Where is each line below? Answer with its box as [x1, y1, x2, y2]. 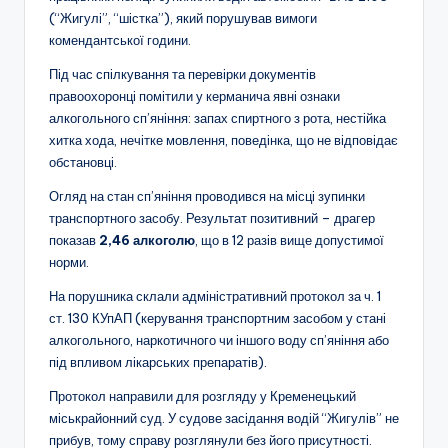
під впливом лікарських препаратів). [49, 354, 267, 371]
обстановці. [49, 154, 117, 171]
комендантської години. [49, 32, 191, 49]
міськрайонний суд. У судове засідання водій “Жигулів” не [49, 410, 399, 427]
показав [49, 232, 99, 249]
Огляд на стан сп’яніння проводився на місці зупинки [49, 188, 365, 205]
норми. [49, 254, 89, 271]
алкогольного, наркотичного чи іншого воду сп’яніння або [49, 332, 389, 349]
